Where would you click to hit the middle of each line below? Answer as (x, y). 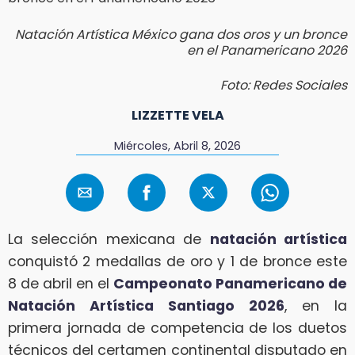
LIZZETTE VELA (177, 115)
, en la (316, 306)
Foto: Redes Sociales (284, 85)
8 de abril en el (61, 284)
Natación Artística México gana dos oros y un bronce (181, 34)
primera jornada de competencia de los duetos (177, 328)
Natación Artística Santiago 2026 (146, 306)
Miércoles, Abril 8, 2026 (177, 145)
